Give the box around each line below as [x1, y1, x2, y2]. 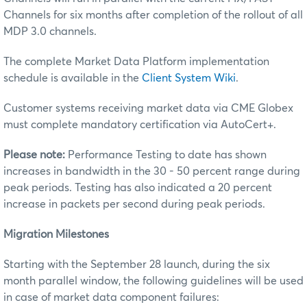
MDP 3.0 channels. [3, 25, 97, 37]
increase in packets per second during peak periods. [3, 198, 265, 210]
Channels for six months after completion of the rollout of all [3, 9, 303, 21]
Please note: [3, 149, 65, 160]
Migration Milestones [3, 228, 109, 240]
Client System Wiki [142, 72, 236, 84]
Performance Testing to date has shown [65, 149, 267, 160]
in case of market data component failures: [3, 291, 219, 303]
